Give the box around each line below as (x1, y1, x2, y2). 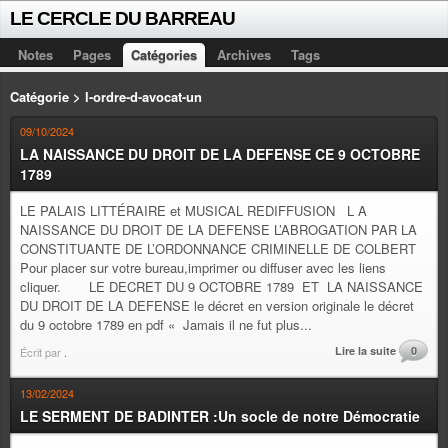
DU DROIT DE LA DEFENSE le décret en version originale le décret (20, 296, 414, 315)
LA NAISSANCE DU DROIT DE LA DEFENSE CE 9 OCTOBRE (20, 144, 420, 164)
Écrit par (20, 344, 64, 360)
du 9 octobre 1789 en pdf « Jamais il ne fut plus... (20, 315, 312, 334)
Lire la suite (335, 343, 396, 358)
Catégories (131, 45, 197, 64)
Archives (217, 45, 271, 64)
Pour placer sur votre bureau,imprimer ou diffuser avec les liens (20, 258, 394, 277)
